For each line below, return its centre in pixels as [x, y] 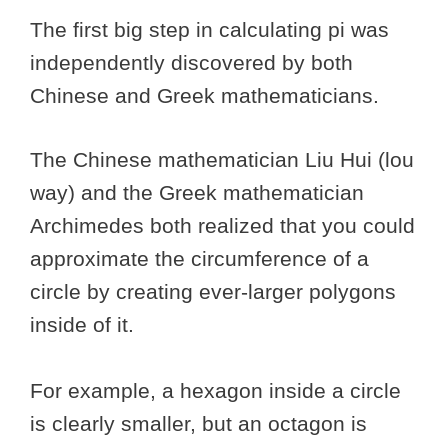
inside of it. [82, 325]
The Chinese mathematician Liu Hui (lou [222, 160]
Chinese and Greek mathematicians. [207, 95]
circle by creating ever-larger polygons [213, 292]
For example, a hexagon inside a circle [215, 391]
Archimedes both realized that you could [222, 226]
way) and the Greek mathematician [197, 193]
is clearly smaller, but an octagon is [198, 424]
